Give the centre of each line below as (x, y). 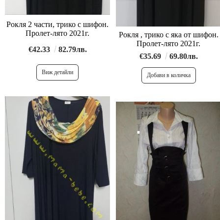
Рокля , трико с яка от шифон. (145, 34)
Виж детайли (57, 72)
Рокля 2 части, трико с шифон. (57, 25)
